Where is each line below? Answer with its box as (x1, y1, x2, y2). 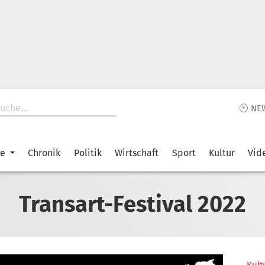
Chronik (28, 147, 61, 159)
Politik (73, 147, 102, 159)
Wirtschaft (115, 147, 159, 159)
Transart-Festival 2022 (19, 190, 246, 218)
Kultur (208, 147, 235, 159)
